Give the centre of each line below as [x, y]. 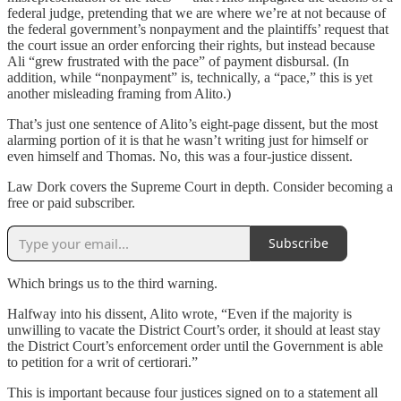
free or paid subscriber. [71, 202]
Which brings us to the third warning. [112, 283]
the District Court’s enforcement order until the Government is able [195, 346]
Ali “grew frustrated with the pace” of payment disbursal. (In [178, 61]
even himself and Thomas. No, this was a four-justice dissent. [180, 156]
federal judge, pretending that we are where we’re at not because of [196, 13]
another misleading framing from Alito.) [119, 93]
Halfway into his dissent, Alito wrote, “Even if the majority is [179, 313]
